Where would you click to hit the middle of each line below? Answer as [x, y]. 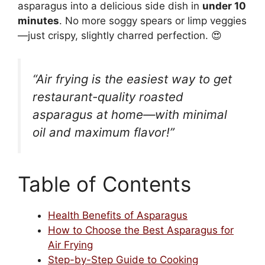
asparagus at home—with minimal [130, 114]
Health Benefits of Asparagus [118, 215]
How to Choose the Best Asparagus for [141, 230]
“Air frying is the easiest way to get [132, 79]
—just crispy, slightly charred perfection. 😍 [120, 36]
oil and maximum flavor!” [104, 132]
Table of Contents [104, 184]
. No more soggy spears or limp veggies [153, 21]
